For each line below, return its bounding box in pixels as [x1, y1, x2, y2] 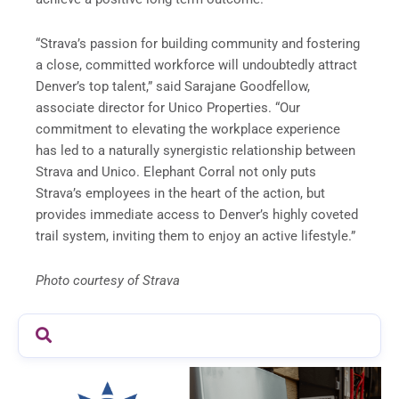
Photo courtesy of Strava [36, 272, 180, 289]
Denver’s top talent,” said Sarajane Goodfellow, [36, 77, 310, 94]
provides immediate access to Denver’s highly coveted [36, 206, 358, 223]
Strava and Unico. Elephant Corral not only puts [36, 163, 316, 180]
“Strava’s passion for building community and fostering [36, 35, 360, 52]
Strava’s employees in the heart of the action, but [36, 184, 325, 201]
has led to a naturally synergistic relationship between [36, 142, 355, 159]
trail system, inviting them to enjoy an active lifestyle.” [36, 227, 355, 244]
